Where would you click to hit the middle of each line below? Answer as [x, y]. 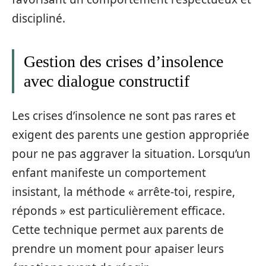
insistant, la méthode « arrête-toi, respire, [123, 192]
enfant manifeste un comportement [109, 173]
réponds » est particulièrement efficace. [118, 211]
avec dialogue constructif [107, 81]
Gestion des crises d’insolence [123, 61]
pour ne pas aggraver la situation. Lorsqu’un [131, 154]
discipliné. [39, 18]
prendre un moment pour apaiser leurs [118, 249]
